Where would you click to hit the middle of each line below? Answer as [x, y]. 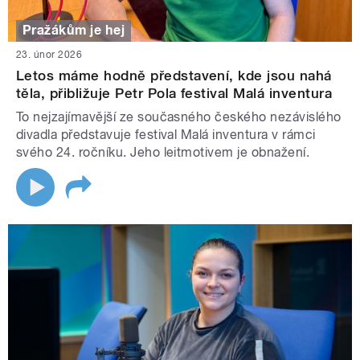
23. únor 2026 [49, 54]
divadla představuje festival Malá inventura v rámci [166, 134]
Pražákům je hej [74, 31]
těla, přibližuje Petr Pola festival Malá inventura [174, 93]
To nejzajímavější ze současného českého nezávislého [179, 117]
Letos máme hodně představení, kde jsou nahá [174, 75]
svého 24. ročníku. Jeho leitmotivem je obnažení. [163, 152]
